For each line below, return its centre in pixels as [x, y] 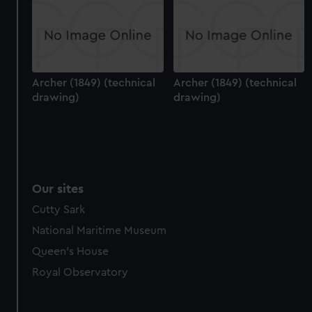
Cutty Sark [59, 210]
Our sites [58, 189]
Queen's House [71, 252]
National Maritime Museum [100, 231]
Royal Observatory [80, 273]
